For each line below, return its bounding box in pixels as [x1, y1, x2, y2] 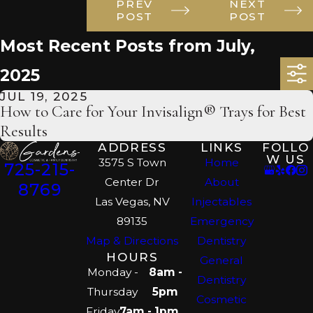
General [200, 253, 244, 267]
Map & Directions [86, 233, 179, 247]
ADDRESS [97, 139, 167, 154]
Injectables [191, 194, 252, 208]
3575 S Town [98, 155, 166, 169]
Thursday [87, 284, 138, 298]
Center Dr [105, 175, 160, 189]
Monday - [87, 265, 138, 279]
